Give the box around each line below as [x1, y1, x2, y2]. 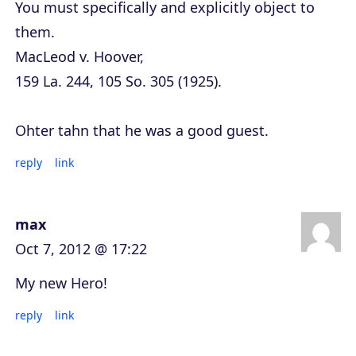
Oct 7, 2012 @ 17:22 [15, 238, 147, 258]
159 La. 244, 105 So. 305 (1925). [15, 71, 222, 91]
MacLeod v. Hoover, [15, 46, 144, 66]
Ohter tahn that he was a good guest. [15, 120, 269, 140]
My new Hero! [15, 273, 107, 292]
